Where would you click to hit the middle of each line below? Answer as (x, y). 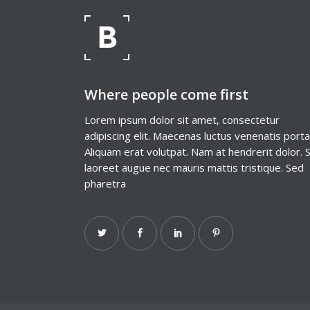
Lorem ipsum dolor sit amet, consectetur (182, 120)
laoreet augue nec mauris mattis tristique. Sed (194, 167)
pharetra (105, 183)
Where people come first (166, 94)
